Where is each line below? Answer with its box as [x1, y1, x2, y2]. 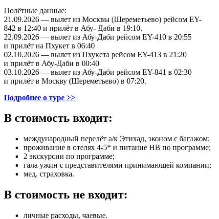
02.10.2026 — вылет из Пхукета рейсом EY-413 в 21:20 [4, 50, 187, 59]
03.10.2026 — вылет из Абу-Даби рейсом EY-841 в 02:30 [4, 67, 192, 76]
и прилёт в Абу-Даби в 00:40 [4, 59, 99, 67]
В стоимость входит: [4, 111, 112, 125]
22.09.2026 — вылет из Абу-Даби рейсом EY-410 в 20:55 [4, 32, 192, 41]
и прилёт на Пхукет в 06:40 [4, 41, 95, 50]
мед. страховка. [23, 170, 74, 178]
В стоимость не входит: [4, 188, 128, 201]
